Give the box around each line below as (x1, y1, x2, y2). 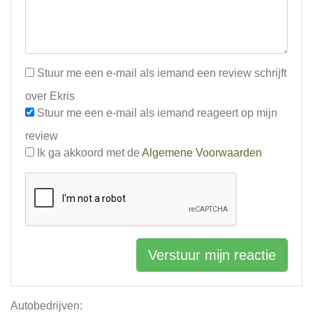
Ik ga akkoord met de (34, 147, 142, 159)
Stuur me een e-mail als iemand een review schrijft (34, 67, 286, 79)
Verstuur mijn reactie (148, 247, 276, 263)
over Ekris (25, 90, 75, 102)
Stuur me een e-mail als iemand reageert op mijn (34, 107, 277, 119)
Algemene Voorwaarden (142, 147, 262, 159)
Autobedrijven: (10, 300, 82, 312)
